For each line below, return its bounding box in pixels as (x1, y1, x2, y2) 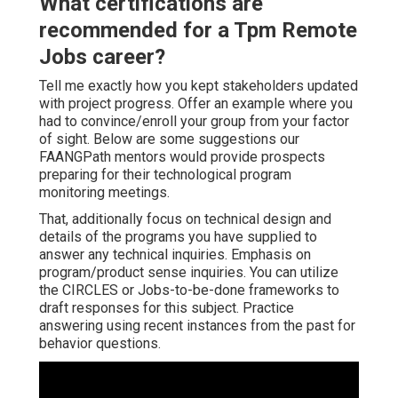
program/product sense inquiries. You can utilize (39, 264, 338, 282)
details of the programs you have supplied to (39, 228, 317, 246)
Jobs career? (39, 44, 165, 70)
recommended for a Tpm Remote (39, 18, 357, 44)
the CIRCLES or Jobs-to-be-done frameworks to (39, 282, 339, 299)
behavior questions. (39, 335, 161, 353)
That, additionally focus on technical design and (39, 211, 331, 228)
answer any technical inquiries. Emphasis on (39, 246, 311, 264)
